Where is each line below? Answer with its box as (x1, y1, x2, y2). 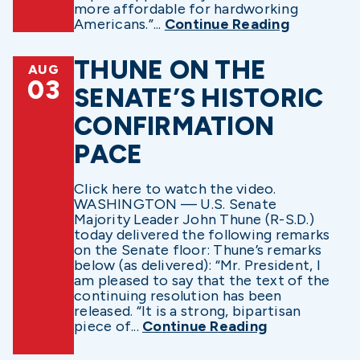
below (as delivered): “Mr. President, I (74, 256, 321, 274)
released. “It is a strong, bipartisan (74, 301, 301, 320)
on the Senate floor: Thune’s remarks (74, 240, 321, 259)
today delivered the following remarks (74, 225, 330, 243)
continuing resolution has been (74, 286, 282, 305)
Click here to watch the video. (74, 179, 276, 198)
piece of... (74, 317, 142, 335)
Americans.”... (74, 14, 165, 33)
